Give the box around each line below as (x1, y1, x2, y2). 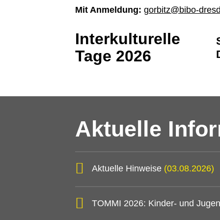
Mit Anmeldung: (75, 5, 141, 15)
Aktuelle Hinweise (92, 163, 164, 173)
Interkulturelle (75, 30, 180, 48)
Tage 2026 (75, 47, 151, 65)
